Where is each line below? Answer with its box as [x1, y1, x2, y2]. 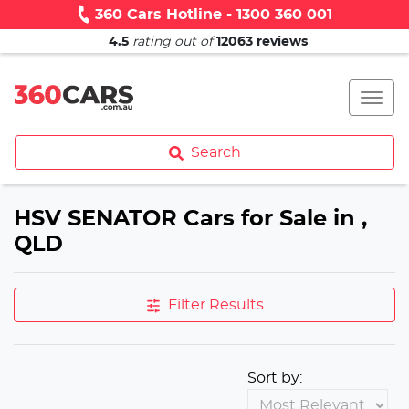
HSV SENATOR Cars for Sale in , [14, 208, 367, 230]
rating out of [132, 36, 213, 48]
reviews [253, 36, 308, 48]
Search [190, 145, 241, 160]
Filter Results [167, 298, 264, 312]
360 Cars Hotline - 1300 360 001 [95, 7, 332, 22]
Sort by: [247, 371, 302, 385]
